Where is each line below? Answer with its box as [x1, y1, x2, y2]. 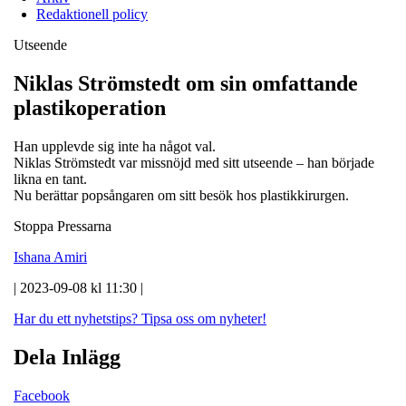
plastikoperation [14, 95, 166, 120]
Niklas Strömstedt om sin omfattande [14, 71, 358, 95]
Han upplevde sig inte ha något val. [14, 138, 216, 154]
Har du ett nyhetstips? [14, 310, 138, 326]
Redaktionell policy [36, 5, 148, 22]
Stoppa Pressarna [14, 217, 111, 234]
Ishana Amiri [14, 248, 87, 265]
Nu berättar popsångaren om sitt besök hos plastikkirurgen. [14, 187, 349, 203]
